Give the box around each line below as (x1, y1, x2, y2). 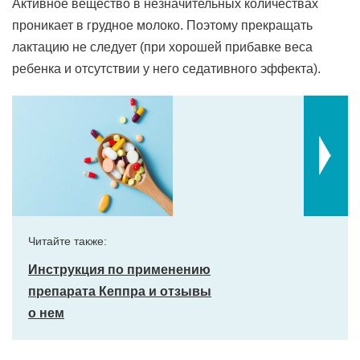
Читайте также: (28, 235, 107, 247)
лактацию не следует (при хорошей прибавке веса (12, 40, 313, 54)
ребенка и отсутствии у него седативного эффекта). (12, 62, 321, 76)
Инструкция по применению (28, 263, 211, 276)
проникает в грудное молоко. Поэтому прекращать (12, 18, 313, 32)
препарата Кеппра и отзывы (28, 284, 211, 298)
